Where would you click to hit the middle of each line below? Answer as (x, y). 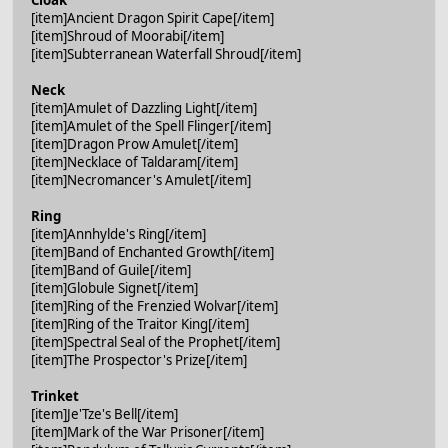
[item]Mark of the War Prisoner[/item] (147, 431)
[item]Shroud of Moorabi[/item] (127, 35)
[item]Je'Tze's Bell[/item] (104, 413)
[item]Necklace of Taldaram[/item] (134, 161)
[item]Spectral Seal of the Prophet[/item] (155, 341)
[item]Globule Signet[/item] (114, 287)
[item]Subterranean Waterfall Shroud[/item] (166, 53)
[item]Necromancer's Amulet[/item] (141, 179)
